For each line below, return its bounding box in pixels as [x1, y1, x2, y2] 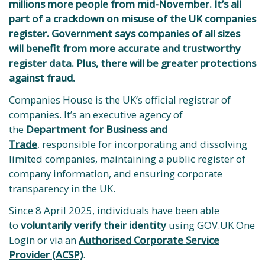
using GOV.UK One [166, 218, 255, 232]
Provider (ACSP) [9, 248, 83, 261]
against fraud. [9, 71, 75, 85]
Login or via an [9, 233, 79, 247]
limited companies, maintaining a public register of [9, 152, 245, 166]
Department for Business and [26, 122, 167, 136]
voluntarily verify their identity [21, 218, 166, 232]
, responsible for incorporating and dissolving [37, 137, 247, 151]
